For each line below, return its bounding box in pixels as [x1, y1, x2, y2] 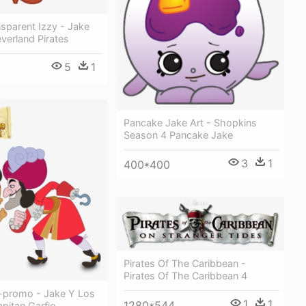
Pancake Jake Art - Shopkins [124, 117, 257, 129]
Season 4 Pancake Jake [124, 129, 233, 141]
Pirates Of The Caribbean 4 [124, 270, 247, 282]
